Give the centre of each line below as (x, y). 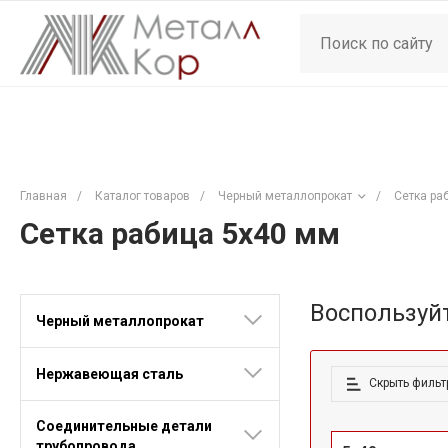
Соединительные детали (124, 425)
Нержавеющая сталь (109, 373)
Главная (43, 196)
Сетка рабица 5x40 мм (180, 233)
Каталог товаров (142, 196)
